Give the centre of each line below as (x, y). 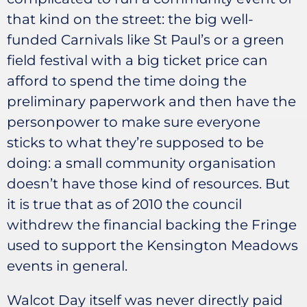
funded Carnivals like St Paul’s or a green (146, 40)
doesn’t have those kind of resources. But (148, 184)
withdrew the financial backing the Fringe (152, 225)
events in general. (67, 266)
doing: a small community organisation (142, 163)
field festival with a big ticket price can (137, 60)
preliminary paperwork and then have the (151, 101)
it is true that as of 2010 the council (124, 204)
